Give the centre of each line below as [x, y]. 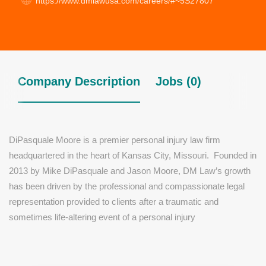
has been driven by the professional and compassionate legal [127, 186]
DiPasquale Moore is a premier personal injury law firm [115, 140]
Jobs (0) [178, 81]
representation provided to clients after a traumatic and [114, 202]
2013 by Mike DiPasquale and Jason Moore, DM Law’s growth [130, 171]
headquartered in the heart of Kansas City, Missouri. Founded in [133, 155]
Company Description [79, 81]
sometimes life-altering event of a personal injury [102, 217]
